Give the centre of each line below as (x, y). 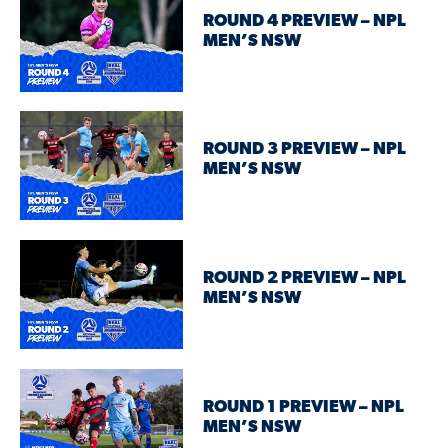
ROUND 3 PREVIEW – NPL (305, 150)
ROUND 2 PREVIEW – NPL (305, 279)
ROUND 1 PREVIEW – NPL (304, 408)
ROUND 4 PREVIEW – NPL (305, 22)
